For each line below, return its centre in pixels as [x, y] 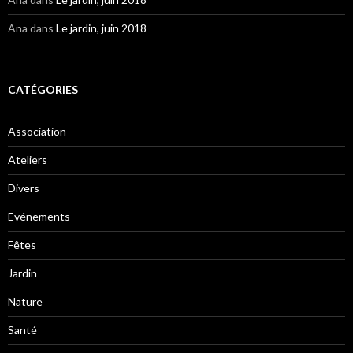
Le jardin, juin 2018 [101, 28]
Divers [24, 188]
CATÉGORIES [43, 90]
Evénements [39, 217]
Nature [25, 302]
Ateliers [28, 160]
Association [37, 132]
